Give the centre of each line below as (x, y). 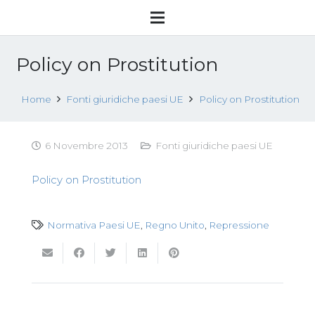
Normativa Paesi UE (94, 225)
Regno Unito (175, 225)
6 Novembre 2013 (87, 146)
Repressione (239, 225)
